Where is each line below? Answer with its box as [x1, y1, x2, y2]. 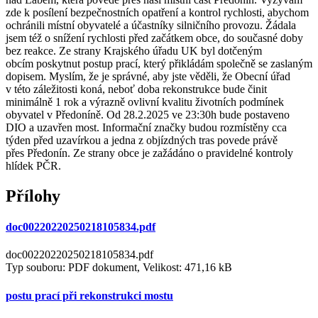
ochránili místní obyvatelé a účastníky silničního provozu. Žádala [6, 18, 296, 31]
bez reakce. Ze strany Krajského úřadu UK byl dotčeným [6, 44, 262, 57]
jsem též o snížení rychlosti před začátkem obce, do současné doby [6, 31, 303, 44]
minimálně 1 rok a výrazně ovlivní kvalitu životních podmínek [6, 95, 284, 108]
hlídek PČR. [6, 159, 61, 172]
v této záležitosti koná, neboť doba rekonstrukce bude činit [6, 82, 267, 95]
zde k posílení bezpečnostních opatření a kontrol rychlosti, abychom [6, 6, 309, 18]
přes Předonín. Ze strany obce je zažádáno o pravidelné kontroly [6, 146, 293, 159]
